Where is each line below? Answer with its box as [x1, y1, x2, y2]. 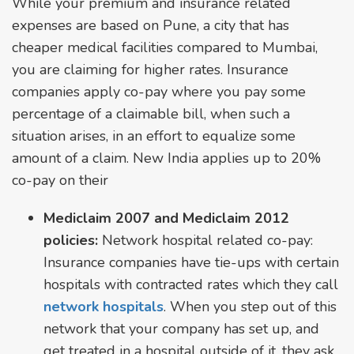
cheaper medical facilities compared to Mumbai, [12, 37, 318, 57]
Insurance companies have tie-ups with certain [43, 252, 339, 272]
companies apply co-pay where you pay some [12, 81, 306, 101]
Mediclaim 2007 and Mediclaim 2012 [43, 208, 289, 228]
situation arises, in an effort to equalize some [12, 126, 296, 145]
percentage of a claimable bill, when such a [12, 104, 290, 123]
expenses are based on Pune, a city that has [12, 15, 289, 35]
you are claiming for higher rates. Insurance [12, 59, 288, 79]
